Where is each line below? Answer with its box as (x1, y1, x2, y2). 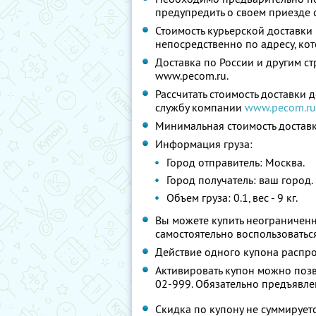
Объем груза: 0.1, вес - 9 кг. (166, 190, 298, 205)
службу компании (155, 100, 245, 114)
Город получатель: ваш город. (166, 173, 313, 187)
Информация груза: (155, 137, 253, 151)
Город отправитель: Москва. (166, 155, 305, 169)
